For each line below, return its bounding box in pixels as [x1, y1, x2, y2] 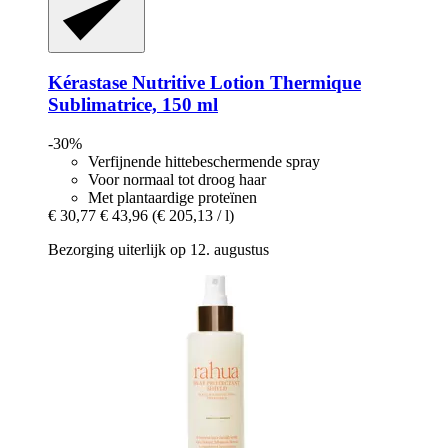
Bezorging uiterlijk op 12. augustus [48, 240, 269, 258]
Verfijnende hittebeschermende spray [88, 152, 320, 170]
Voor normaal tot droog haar [88, 170, 266, 188]
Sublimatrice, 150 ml [48, 93, 218, 115]
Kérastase [48, 71, 127, 93]
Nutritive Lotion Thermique [127, 71, 361, 93]
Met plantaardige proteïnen [88, 188, 257, 206]
